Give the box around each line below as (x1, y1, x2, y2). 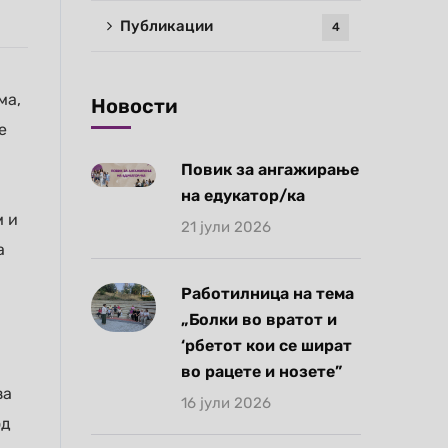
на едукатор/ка (181, 186, 305, 205)
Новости (91, 94, 178, 118)
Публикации (120, 17, 213, 35)
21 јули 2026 (181, 218, 271, 236)
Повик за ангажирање (181, 160, 359, 179)
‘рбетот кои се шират (181, 336, 352, 355)
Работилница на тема (181, 284, 354, 303)
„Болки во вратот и (181, 310, 337, 329)
